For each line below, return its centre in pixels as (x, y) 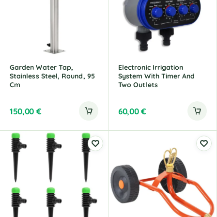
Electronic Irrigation (151, 67)
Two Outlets (138, 85)
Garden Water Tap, (42, 67)
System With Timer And (157, 76)
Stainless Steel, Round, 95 (52, 76)
